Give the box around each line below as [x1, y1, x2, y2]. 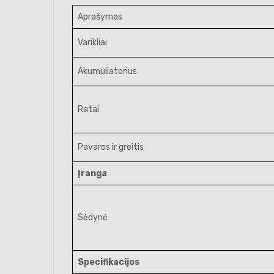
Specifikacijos [78, 257, 139, 267]
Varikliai [78, 37, 107, 48]
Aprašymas [78, 12, 122, 22]
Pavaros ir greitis [78, 142, 144, 152]
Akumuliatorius [78, 66, 137, 76]
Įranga [78, 168, 107, 179]
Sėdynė [78, 212, 108, 223]
